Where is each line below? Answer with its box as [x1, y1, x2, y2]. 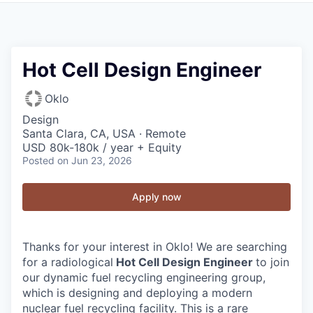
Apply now [131, 191, 182, 203]
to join [256, 255, 289, 269]
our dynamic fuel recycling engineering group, [22, 270, 265, 284]
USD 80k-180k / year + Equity [22, 140, 182, 154]
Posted [22, 154, 54, 166]
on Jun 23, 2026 [57, 154, 132, 166]
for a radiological [22, 255, 113, 269]
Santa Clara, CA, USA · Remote [22, 126, 186, 140]
